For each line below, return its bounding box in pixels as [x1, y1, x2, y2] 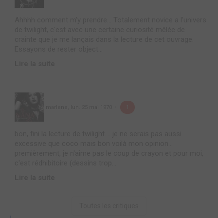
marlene [46, 104, 68, 111]
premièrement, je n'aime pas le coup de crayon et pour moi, [15, 149, 203, 158]
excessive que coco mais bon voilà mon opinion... [15, 139, 173, 148]
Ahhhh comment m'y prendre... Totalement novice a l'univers [15, 15, 206, 24]
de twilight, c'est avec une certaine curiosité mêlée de [15, 25, 185, 34]
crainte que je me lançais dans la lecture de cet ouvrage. [15, 35, 194, 44]
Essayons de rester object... [15, 44, 103, 54]
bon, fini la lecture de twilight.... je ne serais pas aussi [15, 129, 182, 139]
